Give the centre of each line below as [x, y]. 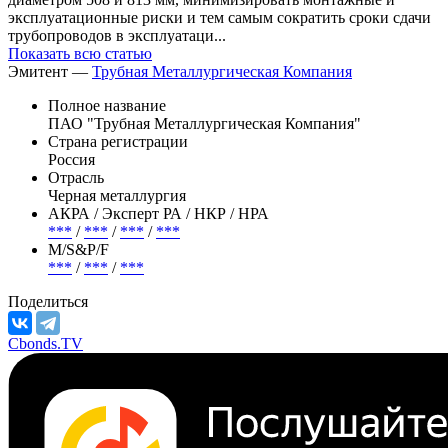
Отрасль [76, 177]
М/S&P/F [78, 249]
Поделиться [48, 301]
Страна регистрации [118, 141]
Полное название [107, 105]
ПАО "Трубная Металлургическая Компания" [204, 123]
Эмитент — [50, 71]
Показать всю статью [80, 53]
